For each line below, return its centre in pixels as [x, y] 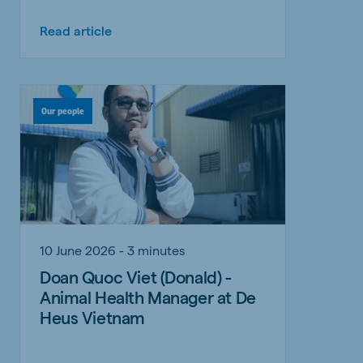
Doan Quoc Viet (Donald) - [136, 276]
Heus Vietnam [92, 317]
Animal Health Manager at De [148, 297]
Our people [63, 111]
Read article [76, 30]
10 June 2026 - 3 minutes [112, 250]
